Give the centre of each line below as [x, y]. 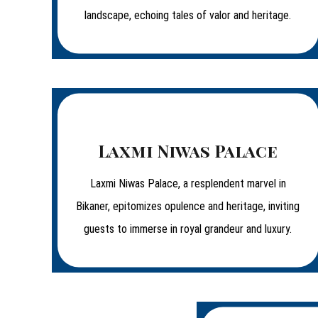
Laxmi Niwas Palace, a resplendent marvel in [188, 183]
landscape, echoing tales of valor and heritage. [188, 15]
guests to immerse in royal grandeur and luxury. [188, 229]
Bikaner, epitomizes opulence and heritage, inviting [188, 206]
